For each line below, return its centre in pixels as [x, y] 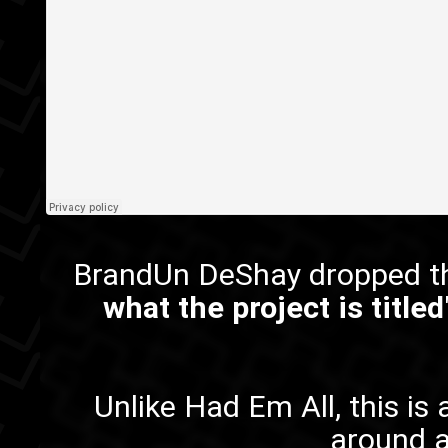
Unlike [139, 406]
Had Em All [260, 406]
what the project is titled [273, 307]
